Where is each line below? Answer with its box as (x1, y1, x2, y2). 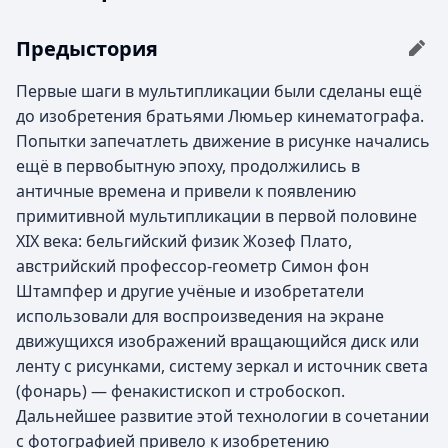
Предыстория (16, 34, 158, 62)
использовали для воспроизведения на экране (16, 305, 384, 327)
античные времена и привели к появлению (16, 180, 356, 202)
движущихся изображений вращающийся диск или (16, 330, 419, 352)
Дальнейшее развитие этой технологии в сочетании (16, 405, 429, 427)
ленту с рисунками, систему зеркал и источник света (16, 355, 428, 377)
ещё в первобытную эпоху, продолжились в (16, 155, 360, 177)
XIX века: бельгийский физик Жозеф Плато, (16, 230, 352, 252)
